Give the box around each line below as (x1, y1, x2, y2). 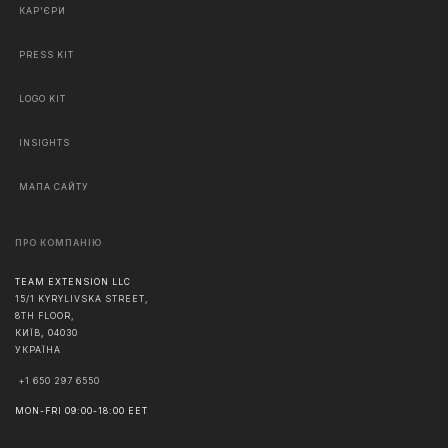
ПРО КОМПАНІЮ (15, 237, 102, 248)
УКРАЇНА (15, 345, 61, 356)
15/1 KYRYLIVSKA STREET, (15, 294, 149, 305)
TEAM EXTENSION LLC (15, 277, 131, 288)
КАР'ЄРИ (19, 5, 66, 16)
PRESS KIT (19, 49, 74, 60)
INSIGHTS (19, 137, 70, 148)
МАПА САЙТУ (19, 181, 89, 192)
